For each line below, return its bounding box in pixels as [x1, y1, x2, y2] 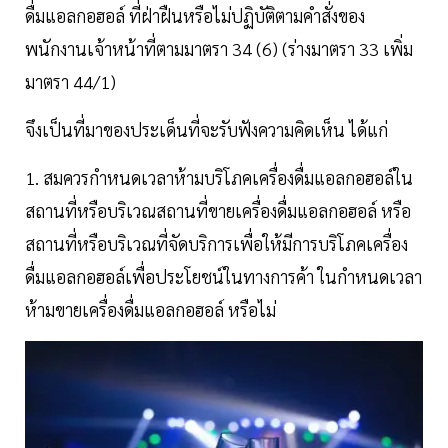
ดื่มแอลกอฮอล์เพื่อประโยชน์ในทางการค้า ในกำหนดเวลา [25, 264, 422, 288]
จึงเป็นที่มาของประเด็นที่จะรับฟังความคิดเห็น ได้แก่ [25, 117, 388, 141]
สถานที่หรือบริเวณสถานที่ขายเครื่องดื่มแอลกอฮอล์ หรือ [25, 198, 411, 222]
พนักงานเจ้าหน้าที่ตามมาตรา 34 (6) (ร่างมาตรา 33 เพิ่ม [25, 36, 413, 60]
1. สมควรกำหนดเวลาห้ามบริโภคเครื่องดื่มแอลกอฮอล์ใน [25, 165, 413, 189]
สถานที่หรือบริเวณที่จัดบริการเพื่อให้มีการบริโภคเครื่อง [25, 231, 408, 255]
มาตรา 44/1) [25, 69, 116, 93]
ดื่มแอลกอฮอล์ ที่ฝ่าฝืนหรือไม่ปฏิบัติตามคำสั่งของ [25, 3, 365, 27]
